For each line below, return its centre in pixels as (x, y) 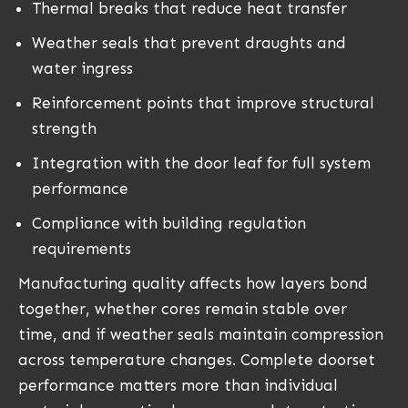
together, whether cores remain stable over (183, 309)
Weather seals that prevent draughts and (189, 43)
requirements (82, 249)
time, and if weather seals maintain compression (201, 335)
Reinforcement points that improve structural (203, 103)
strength (64, 129)
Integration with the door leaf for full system (201, 163)
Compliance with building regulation (169, 224)
